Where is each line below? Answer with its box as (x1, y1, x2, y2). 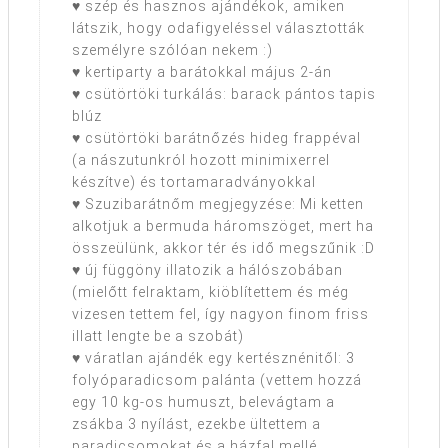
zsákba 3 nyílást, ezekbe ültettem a (72, 416, 321, 433)
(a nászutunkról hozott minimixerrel (72, 152, 330, 169)
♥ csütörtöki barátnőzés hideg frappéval (72, 130, 361, 147)
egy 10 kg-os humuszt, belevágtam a (72, 394, 335, 411)
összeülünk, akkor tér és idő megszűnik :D (72, 240, 375, 257)
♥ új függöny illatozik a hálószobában (72, 262, 343, 279)
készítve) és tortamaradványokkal (72, 174, 316, 191)
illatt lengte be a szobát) (72, 328, 244, 345)
